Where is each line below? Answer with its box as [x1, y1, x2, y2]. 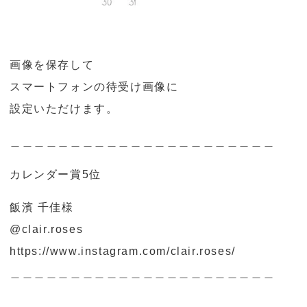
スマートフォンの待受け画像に [10, 80, 179, 93]
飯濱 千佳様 [10, 201, 74, 213]
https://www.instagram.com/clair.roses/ [10, 245, 236, 257]
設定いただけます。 [10, 102, 119, 114]
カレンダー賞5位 [10, 168, 101, 180]
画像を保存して [10, 58, 95, 71]
